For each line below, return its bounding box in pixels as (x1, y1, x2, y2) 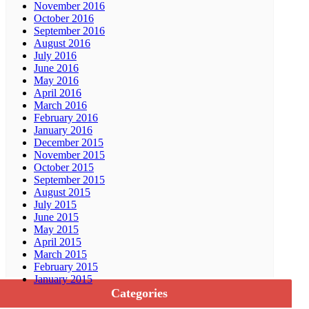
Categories (111, 286, 168, 301)
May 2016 (34, 74, 79, 87)
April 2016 (34, 87, 81, 99)
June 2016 (34, 62, 79, 74)
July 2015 (34, 199, 77, 211)
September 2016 (34, 25, 105, 37)
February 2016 (34, 112, 98, 124)
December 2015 (34, 137, 103, 149)
